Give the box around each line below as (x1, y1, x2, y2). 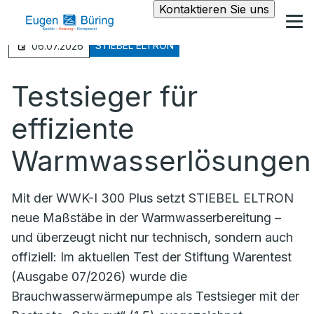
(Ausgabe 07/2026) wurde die (11, 269, 187, 284)
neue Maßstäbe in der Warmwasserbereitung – (11, 210, 281, 225)
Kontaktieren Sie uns (159, 2, 269, 16)
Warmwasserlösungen (11, 144, 311, 178)
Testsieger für (11, 79, 198, 114)
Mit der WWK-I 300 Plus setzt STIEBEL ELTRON (11, 191, 294, 205)
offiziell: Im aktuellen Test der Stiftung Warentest (11, 250, 292, 264)
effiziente (11, 111, 135, 146)
